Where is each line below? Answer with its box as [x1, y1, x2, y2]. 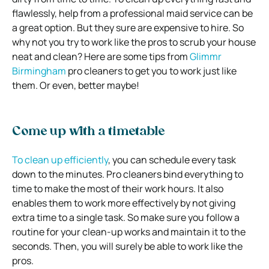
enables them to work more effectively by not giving [12, 196, 235, 210]
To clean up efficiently [12, 153, 108, 166]
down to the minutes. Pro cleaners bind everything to [12, 167, 243, 181]
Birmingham [12, 64, 66, 77]
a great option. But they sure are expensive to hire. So [12, 20, 244, 34]
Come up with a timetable [12, 125, 165, 138]
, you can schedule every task [108, 153, 236, 166]
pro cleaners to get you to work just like [66, 64, 237, 77]
